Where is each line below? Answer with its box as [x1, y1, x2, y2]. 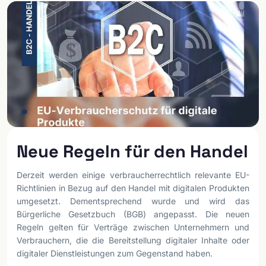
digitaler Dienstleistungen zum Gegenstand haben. [17, 248, 213, 258]
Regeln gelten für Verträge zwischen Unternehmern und [17, 222, 249, 232]
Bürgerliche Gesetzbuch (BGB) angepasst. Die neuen [17, 209, 249, 219]
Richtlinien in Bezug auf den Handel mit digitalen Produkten [17, 183, 249, 193]
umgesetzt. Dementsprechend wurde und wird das [17, 196, 249, 206]
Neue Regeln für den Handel [17, 140, 248, 162]
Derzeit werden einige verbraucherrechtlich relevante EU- [17, 170, 249, 180]
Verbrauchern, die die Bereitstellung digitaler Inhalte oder [17, 235, 249, 245]
